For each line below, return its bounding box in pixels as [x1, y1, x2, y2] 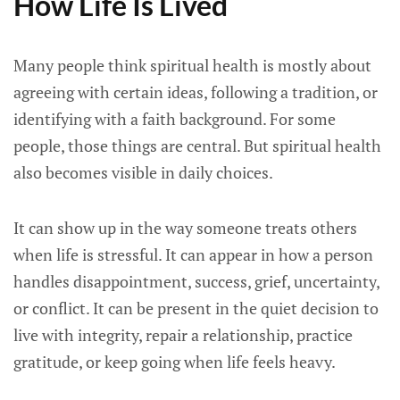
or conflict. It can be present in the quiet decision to [13, 297, 379, 319]
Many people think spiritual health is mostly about [13, 54, 371, 76]
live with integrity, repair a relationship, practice [13, 324, 353, 346]
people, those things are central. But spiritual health [13, 135, 381, 156]
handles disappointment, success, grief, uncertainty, [13, 271, 379, 292]
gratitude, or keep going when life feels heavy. [13, 351, 336, 372]
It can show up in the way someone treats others [13, 217, 357, 238]
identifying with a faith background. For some [13, 108, 336, 129]
